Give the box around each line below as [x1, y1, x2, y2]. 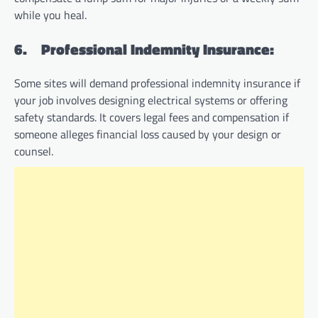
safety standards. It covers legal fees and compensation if [14, 109, 289, 126]
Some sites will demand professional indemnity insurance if [14, 75, 300, 92]
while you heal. [14, 6, 87, 23]
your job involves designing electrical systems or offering [14, 92, 287, 109]
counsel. [14, 143, 53, 160]
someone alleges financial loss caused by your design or [14, 126, 281, 143]
